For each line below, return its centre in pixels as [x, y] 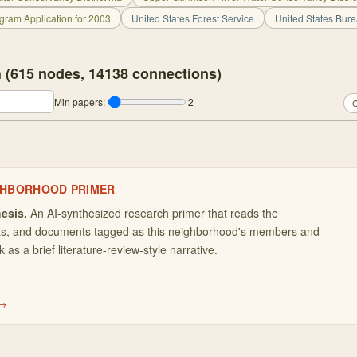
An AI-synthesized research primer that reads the [154, 213]
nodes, [61, 73]
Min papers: [80, 102]
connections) [175, 73]
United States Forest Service [193, 18]
